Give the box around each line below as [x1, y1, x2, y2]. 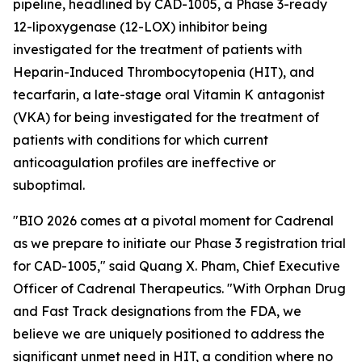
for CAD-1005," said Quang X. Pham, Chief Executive [13, 258, 340, 274]
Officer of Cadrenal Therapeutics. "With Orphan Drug [13, 280, 346, 297]
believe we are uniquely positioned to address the [13, 326, 325, 342]
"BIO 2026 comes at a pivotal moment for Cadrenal [13, 213, 334, 229]
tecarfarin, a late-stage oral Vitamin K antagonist [13, 86, 325, 103]
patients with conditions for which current [13, 132, 268, 148]
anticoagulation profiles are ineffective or [13, 154, 276, 170]
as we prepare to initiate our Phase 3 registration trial [13, 235, 346, 251]
